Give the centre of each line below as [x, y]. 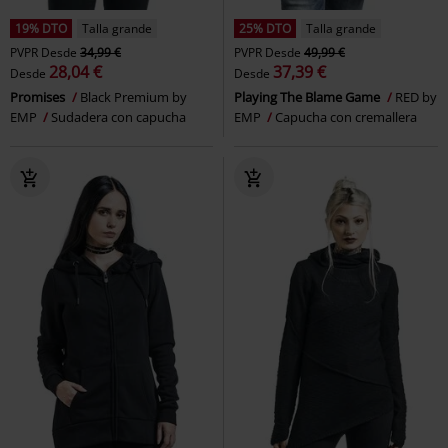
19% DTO [41, 28]
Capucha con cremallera [346, 116]
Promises [39, 96]
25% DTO [265, 28]
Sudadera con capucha [118, 116]
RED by [416, 96]
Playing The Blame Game [308, 96]
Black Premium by [133, 96]
